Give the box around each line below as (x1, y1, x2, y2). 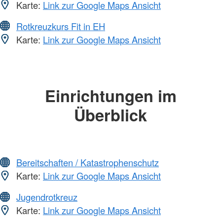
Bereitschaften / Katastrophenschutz (16, 156, 159, 169)
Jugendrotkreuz (16, 190, 77, 204)
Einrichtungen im (44, 83, 177, 107)
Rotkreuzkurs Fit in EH (16, 19, 105, 33)
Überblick (74, 103, 147, 126)
